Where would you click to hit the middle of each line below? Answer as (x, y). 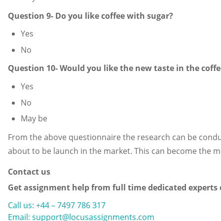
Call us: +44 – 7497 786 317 (57, 205)
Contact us (29, 171)
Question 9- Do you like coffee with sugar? (91, 16)
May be (34, 119)
